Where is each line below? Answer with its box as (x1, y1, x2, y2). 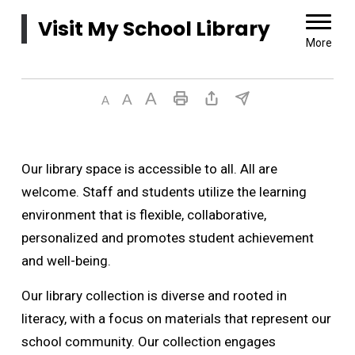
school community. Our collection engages (21, 334, 276, 349)
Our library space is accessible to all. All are (21, 161, 277, 177)
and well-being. (21, 253, 114, 269)
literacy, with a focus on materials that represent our (21, 311, 331, 326)
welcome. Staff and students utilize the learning (21, 184, 307, 200)
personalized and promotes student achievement (21, 230, 314, 246)
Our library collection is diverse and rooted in (21, 288, 287, 303)
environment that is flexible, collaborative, (21, 207, 266, 223)
